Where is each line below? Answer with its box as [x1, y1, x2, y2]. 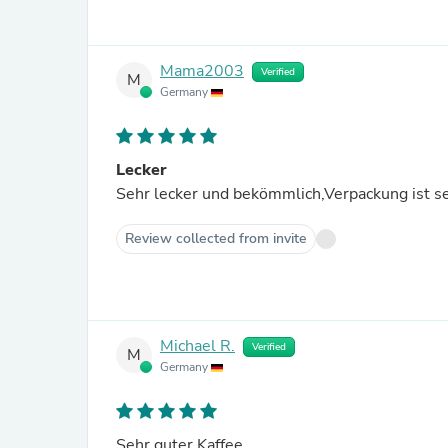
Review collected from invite [125, 229, 307, 248]
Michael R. [160, 335, 235, 358]
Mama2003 [160, 60, 244, 83]
